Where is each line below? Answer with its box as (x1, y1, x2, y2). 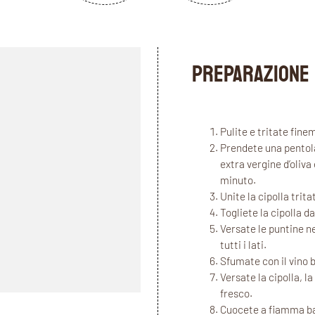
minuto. (219, 173, 256, 186)
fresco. (219, 286, 252, 300)
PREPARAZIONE (191, 60, 309, 89)
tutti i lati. (219, 238, 266, 251)
